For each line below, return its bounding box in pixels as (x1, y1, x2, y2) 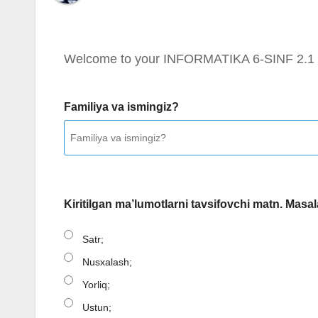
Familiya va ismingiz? (64, 101, 179, 114)
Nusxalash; (82, 256, 132, 268)
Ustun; (82, 302, 111, 314)
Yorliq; (82, 279, 110, 291)
